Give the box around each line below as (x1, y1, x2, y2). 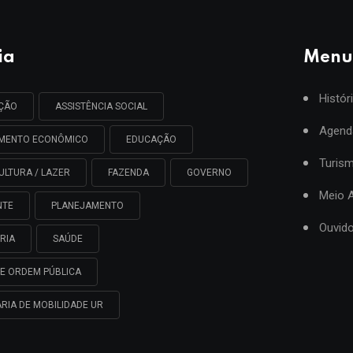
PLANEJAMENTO (51, 199, 124, 211)
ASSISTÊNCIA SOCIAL (55, 100, 147, 112)
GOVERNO (187, 166, 232, 178)
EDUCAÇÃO (126, 133, 176, 145)
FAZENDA (108, 166, 149, 178)
